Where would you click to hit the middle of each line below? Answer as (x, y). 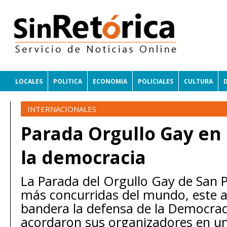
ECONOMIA (110, 81)
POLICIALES (156, 81)
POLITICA (68, 81)
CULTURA (198, 81)
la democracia (83, 157)
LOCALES (29, 81)
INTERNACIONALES (62, 109)
